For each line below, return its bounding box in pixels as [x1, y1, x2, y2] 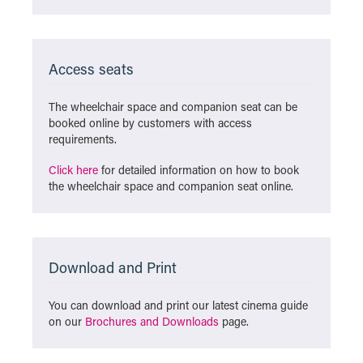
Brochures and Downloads [85, 314, 219, 329]
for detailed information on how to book [98, 162, 299, 177]
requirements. [49, 131, 117, 147]
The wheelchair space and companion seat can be [49, 99, 297, 114]
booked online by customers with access [49, 115, 252, 130]
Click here [49, 162, 98, 177]
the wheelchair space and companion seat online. [49, 178, 293, 194]
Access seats [49, 59, 134, 79]
